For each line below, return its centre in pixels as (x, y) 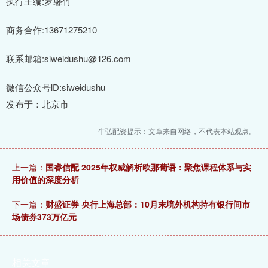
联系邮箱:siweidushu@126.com (68, 59)
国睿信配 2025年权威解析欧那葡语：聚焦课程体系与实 (148, 167)
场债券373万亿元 (44, 217)
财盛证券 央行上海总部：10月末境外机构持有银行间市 (148, 204)
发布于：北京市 (37, 104)
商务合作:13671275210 (51, 30)
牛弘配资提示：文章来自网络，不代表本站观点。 (177, 131)
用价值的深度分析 (45, 180)
